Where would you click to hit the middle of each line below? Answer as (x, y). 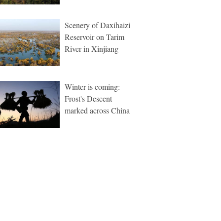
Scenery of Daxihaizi (97, 25)
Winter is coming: (92, 87)
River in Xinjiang (92, 49)
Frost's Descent (88, 98)
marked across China (97, 110)
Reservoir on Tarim (94, 37)
